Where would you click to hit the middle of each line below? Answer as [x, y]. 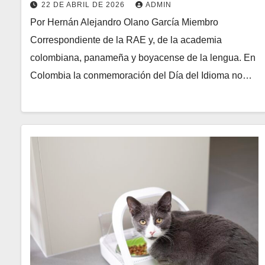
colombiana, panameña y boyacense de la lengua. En [143, 58]
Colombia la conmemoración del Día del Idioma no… [141, 76]
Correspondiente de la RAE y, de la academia [126, 40]
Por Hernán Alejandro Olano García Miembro [124, 22]
